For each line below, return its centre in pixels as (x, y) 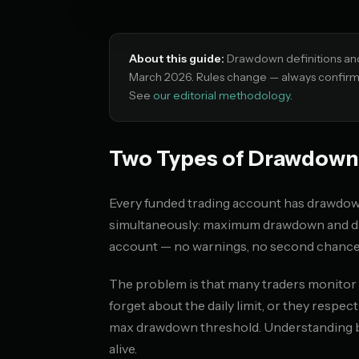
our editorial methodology (222, 95)
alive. (123, 349)
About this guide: (177, 58)
